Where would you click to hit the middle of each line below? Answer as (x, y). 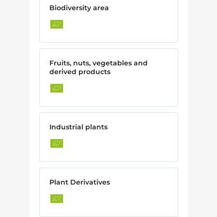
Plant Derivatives (79, 182)
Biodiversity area (79, 8)
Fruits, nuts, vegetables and (98, 63)
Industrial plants (78, 127)
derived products (80, 71)
